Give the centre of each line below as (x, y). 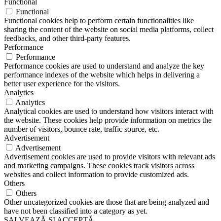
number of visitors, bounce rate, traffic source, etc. (82, 129)
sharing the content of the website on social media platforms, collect (109, 29)
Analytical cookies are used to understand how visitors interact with (109, 111)
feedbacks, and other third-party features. (67, 38)
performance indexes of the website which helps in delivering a (102, 74)
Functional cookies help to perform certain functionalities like (99, 20)
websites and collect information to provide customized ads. (96, 174)
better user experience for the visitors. (62, 83)
